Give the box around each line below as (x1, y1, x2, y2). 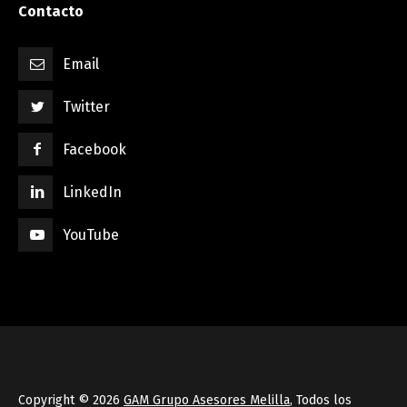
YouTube (63, 225, 120, 243)
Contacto (18, 2, 84, 20)
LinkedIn (63, 183, 123, 201)
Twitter (63, 97, 111, 115)
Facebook (63, 140, 127, 158)
